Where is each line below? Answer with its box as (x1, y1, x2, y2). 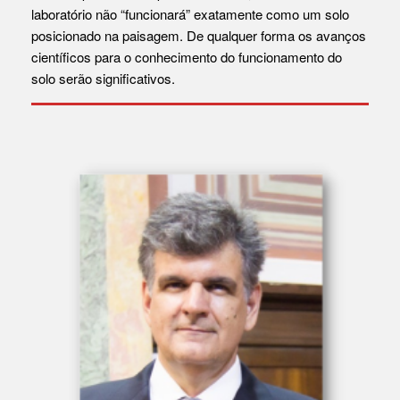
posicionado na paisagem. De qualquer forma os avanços (31, 26, 366, 46)
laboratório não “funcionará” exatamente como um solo (31, 4, 349, 24)
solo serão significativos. (31, 69, 175, 88)
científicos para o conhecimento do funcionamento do (31, 47, 342, 67)
